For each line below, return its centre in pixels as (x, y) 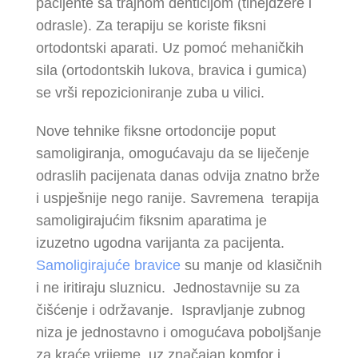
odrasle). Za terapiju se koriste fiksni (151, 26)
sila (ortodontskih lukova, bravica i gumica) (171, 70)
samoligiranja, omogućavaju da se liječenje (173, 153)
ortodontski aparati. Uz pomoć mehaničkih (170, 48)
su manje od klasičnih (251, 265)
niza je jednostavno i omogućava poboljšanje (179, 332)
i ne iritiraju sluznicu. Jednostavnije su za (168, 288)
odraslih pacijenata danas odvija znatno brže (178, 176)
